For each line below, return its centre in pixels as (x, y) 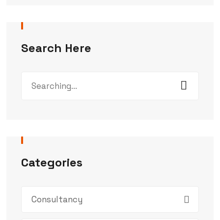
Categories (52, 162)
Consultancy (57, 199)
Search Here (56, 48)
